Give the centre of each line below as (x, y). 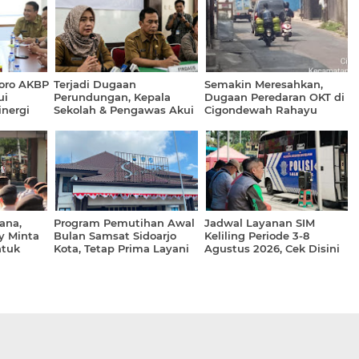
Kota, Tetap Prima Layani (121, 248)
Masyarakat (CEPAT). (109, 261)
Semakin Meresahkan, (263, 84)
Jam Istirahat (90, 135)
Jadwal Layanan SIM (259, 223)
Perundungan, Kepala (112, 97)
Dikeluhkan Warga (254, 123)
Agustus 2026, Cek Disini (272, 248)
